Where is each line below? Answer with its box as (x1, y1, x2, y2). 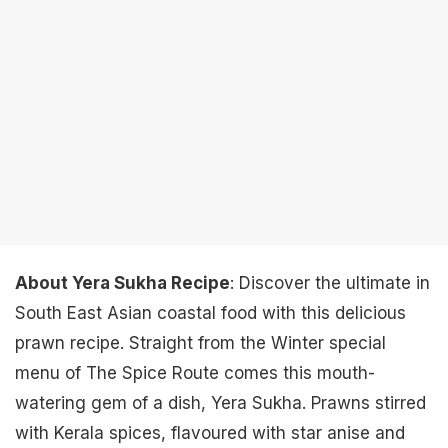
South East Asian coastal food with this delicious (15, 303, 406, 323)
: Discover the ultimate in (230, 273, 430, 293)
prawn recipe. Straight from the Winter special (15, 333, 386, 353)
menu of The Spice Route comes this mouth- (15, 363, 375, 383)
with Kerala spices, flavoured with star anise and (15, 423, 405, 443)
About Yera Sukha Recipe (15, 273, 230, 293)
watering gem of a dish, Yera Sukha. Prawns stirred (15, 393, 426, 413)
